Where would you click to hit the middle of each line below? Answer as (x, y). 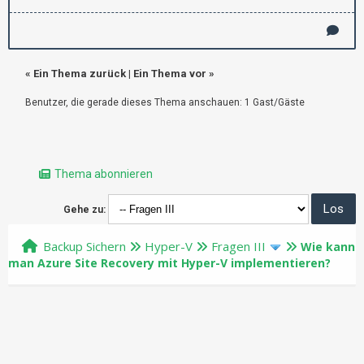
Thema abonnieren (104, 173)
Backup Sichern (84, 246)
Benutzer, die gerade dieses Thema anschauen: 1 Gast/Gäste (165, 102)
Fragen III (238, 246)
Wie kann (328, 246)
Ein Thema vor (170, 73)
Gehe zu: (84, 209)
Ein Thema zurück (80, 73)
